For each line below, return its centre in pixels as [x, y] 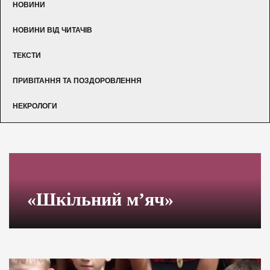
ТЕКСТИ [27, 55]
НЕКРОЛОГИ [35, 106]
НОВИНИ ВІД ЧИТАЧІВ [52, 30]
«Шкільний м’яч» [100, 199]
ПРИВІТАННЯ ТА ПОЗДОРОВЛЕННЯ [77, 80]
